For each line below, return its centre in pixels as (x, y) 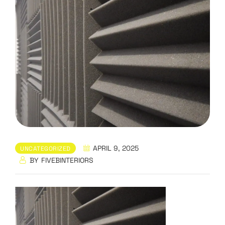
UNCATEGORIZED (45, 149)
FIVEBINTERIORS (67, 160)
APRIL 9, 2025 (116, 148)
